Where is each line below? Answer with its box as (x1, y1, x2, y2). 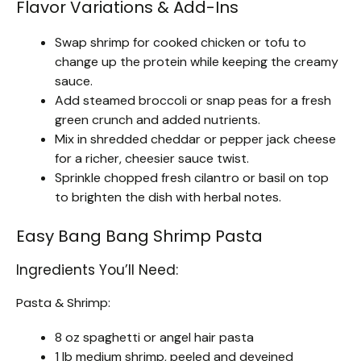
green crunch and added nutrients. (55, 110, 260, 128)
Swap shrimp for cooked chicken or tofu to (55, 33, 306, 51)
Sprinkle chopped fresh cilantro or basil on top (55, 168, 329, 186)
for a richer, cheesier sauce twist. (55, 149, 249, 167)
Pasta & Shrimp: (16, 293, 110, 311)
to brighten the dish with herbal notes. (55, 188, 281, 205)
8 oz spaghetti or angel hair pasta (55, 328, 254, 346)
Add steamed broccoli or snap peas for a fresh (55, 91, 331, 109)
